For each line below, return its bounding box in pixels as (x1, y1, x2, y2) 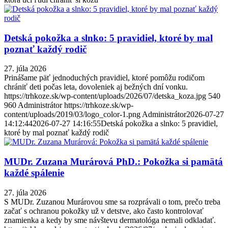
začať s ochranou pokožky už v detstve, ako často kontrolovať (4, 206, 204, 215)
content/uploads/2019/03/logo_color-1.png (4, 110, 140, 119)
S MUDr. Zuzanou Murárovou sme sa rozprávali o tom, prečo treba (4, 197, 220, 206)
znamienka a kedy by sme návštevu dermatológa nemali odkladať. (4, 215, 216, 224)
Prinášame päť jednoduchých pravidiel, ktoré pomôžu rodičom (4, 73, 205, 82)
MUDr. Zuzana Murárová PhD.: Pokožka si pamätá (4, 156, 223, 167)
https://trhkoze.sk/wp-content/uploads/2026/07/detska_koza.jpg (4, 92, 206, 101)
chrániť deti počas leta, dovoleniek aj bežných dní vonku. (4, 82, 188, 92)
